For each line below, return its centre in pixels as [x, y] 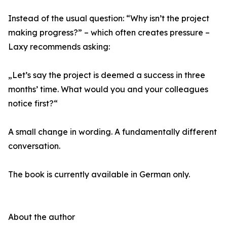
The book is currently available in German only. [99, 175]
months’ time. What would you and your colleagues [108, 89]
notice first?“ [33, 104]
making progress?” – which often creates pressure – [109, 33]
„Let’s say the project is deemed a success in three [107, 75]
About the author [42, 217]
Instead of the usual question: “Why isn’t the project [109, 18]
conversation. [34, 146]
